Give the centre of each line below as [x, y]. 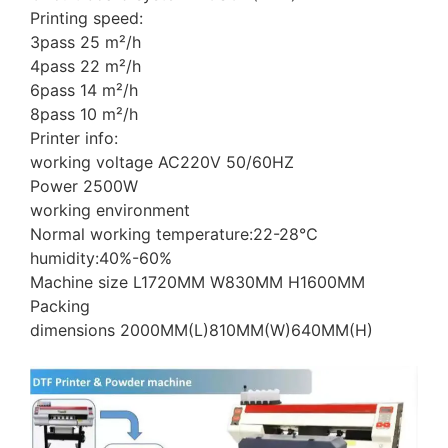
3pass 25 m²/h [85, 42]
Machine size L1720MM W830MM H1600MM [197, 282]
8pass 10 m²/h [84, 114]
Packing [60, 306]
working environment [110, 210]
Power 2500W [84, 186]
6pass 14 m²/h [84, 90]
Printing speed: [86, 18]
